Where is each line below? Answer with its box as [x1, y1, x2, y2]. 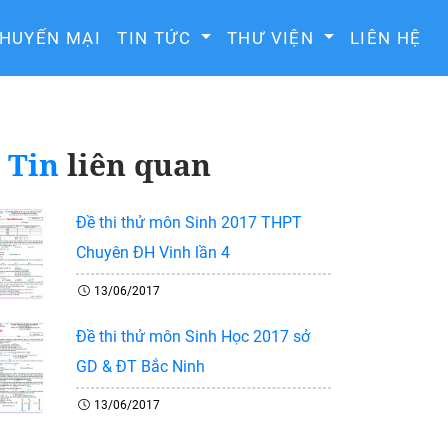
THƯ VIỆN [226, 27, 320, 48]
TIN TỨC [117, 27, 197, 48]
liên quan [59, 144, 211, 185]
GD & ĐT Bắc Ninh [76, 357, 205, 376]
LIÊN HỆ [350, 27, 422, 48]
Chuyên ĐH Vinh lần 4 [76, 243, 230, 262]
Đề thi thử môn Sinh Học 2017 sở [76, 327, 310, 346]
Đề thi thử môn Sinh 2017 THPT [76, 213, 302, 232]
